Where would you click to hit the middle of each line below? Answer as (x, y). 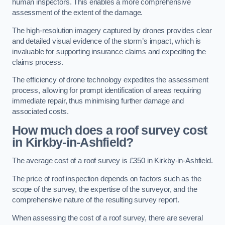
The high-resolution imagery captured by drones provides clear (112, 30)
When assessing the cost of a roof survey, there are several (107, 218)
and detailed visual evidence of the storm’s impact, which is (107, 41)
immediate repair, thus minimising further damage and (98, 101)
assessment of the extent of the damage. (78, 13)
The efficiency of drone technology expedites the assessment (110, 80)
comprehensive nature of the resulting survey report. (96, 200)
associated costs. (40, 112)
